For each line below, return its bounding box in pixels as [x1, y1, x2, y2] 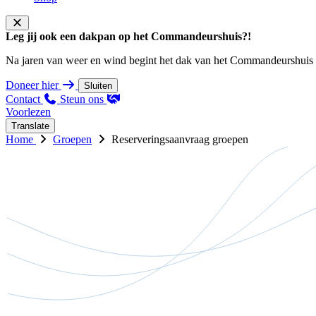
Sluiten [84, 80, 112, 91]
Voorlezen [6, 106, 51, 118]
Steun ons [60, 93, 107, 105]
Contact [6, 93, 40, 105]
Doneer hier [6, 79, 59, 91]
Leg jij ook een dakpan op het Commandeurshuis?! [6, 30, 251, 42]
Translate [11, 121, 49, 131]
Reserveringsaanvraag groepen [111, 133, 248, 145]
